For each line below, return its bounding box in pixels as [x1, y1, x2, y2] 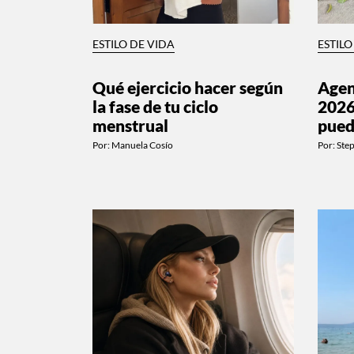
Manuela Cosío [111, 138, 173, 151]
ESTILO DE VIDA [92, 37, 175, 51]
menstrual [92, 115, 168, 135]
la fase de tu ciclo [92, 96, 218, 116]
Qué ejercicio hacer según [92, 77, 283, 97]
